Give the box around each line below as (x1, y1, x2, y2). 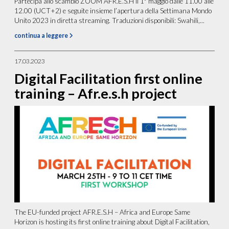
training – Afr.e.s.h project (14, 84, 177, 102)
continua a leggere (14, 31, 70, 39)
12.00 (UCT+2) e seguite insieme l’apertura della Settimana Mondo (14, 6, 212, 15)
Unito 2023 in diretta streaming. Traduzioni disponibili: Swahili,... (14, 16, 205, 25)
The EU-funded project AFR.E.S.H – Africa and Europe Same (14, 208, 191, 217)
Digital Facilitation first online (14, 70, 203, 87)
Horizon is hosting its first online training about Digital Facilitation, (14, 218, 210, 226)
